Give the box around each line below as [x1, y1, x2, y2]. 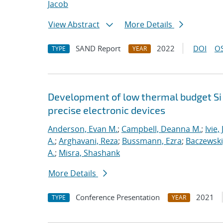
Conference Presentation [76, 192, 160, 202]
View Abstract [48, 19, 100, 30]
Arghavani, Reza [59, 135, 118, 146]
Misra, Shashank [59, 147, 120, 158]
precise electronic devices [48, 104, 165, 116]
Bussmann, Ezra [122, 135, 182, 146]
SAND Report [76, 43, 120, 53]
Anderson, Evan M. [48, 123, 117, 134]
